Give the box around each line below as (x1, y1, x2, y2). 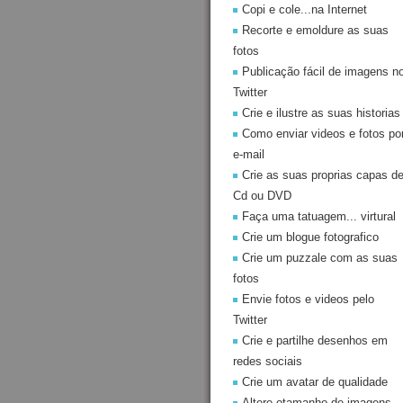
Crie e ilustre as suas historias (242, 106, 400, 120)
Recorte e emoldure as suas (242, 23, 389, 37)
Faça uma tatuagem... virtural (242, 210, 396, 223)
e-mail (233, 148, 264, 161)
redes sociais (233, 354, 302, 368)
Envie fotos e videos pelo (242, 292, 374, 306)
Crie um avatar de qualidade (242, 375, 388, 389)
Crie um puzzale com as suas (242, 251, 398, 264)
